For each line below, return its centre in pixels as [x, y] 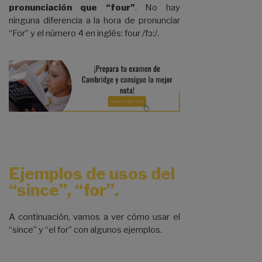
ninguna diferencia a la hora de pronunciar [94, 21]
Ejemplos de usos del [92, 173]
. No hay [157, 8]
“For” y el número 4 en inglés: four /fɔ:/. [84, 34]
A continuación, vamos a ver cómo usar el [94, 217]
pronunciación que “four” [72, 8]
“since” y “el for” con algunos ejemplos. [85, 230]
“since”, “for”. [64, 190]
